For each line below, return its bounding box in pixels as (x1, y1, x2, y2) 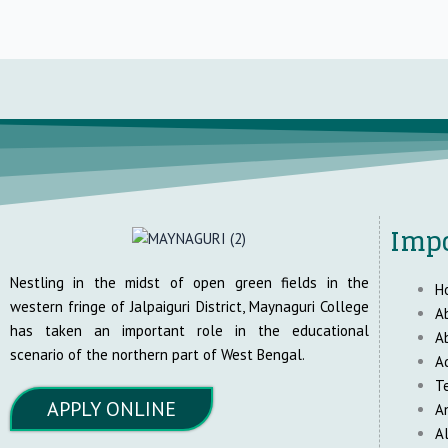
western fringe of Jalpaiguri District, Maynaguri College (10, 296, 369, 316)
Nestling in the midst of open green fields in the (10, 272, 369, 292)
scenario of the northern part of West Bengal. (10, 344, 305, 364)
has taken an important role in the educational (10, 320, 369, 340)
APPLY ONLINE (47, 395, 176, 422)
